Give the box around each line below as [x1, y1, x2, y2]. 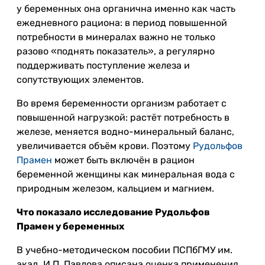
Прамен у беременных [17, 221, 124, 232]
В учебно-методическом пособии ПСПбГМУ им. [17, 244, 232, 256]
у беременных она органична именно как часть [17, 3, 235, 14]
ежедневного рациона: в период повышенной [17, 17, 227, 28]
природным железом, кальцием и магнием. [17, 183, 214, 194]
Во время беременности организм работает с [17, 98, 227, 109]
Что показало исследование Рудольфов [17, 206, 210, 218]
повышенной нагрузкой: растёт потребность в [17, 112, 230, 123]
